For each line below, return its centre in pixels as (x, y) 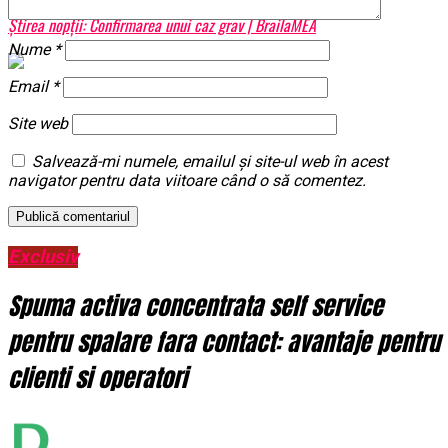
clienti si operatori (97, 377)
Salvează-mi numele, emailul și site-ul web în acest (210, 162)
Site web (38, 124)
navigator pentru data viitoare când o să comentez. (187, 181)
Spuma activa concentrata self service (195, 305)
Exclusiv (43, 256)
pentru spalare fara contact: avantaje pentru (224, 341)
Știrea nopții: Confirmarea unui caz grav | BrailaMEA (162, 24)
